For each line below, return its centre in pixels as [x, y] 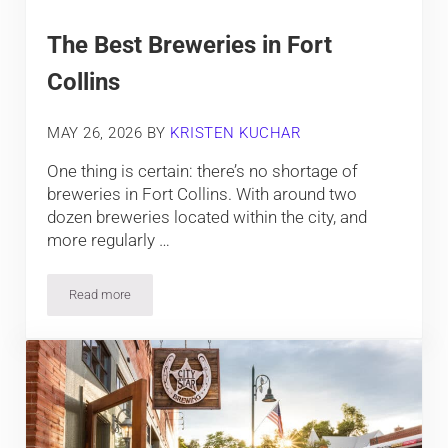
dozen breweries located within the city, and [207, 217]
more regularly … [109, 240]
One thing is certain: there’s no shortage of [203, 171]
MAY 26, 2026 [95, 132]
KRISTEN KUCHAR [236, 132]
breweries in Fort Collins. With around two [202, 194]
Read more [100, 295]
